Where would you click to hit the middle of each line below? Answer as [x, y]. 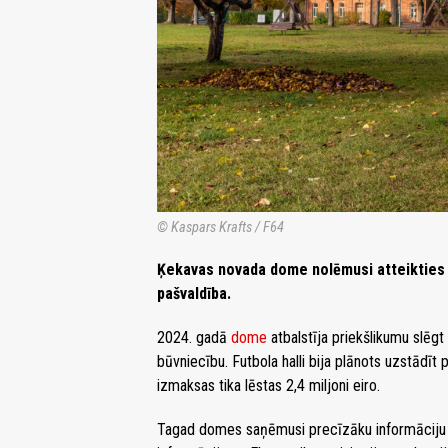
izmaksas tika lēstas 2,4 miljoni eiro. [268, 386]
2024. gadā [194, 338]
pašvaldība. [194, 294]
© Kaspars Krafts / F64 [220, 228]
